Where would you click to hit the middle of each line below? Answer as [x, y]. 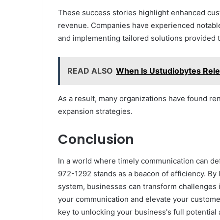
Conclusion [96, 139]
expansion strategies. [95, 111]
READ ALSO [90, 70]
